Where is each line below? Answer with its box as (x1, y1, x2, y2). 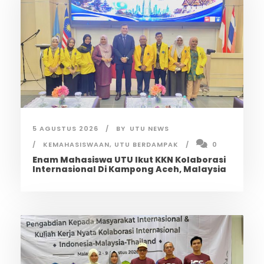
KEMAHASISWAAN (43, 140, 110, 149)
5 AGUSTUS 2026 (32, 124, 98, 133)
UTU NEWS (130, 124, 169, 133)
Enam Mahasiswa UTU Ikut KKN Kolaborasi (32, 154, 226, 166)
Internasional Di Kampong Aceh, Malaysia (32, 163, 226, 175)
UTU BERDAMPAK (114, 140, 179, 149)
